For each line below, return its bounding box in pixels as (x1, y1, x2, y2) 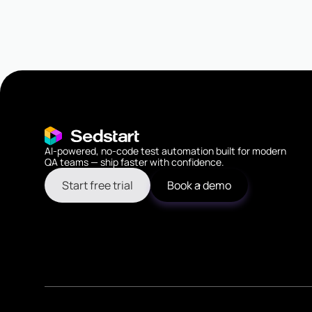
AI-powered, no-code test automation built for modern (45, 143, 286, 157)
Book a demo (167, 177, 231, 193)
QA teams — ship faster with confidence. (45, 155, 224, 169)
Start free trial (62, 177, 133, 193)
